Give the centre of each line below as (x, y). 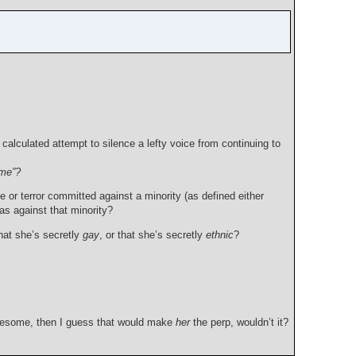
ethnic (220, 235)
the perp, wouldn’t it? (240, 322)
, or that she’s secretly (153, 235)
